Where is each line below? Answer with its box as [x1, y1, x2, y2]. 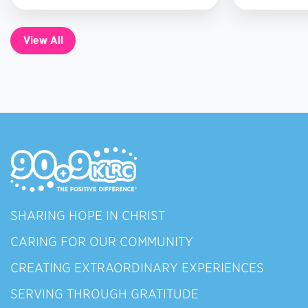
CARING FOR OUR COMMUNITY [10, 234, 193, 249]
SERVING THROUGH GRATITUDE [10, 287, 199, 301]
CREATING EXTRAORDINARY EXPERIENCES [10, 261, 264, 275]
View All [23, 34, 63, 47]
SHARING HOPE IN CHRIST [10, 208, 165, 223]
